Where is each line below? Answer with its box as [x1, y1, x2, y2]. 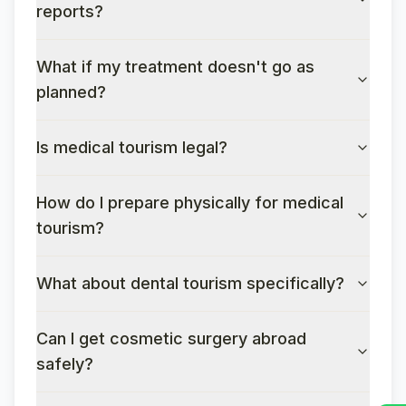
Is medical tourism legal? [36, 138, 227, 157]
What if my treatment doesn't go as [36, 57, 314, 76]
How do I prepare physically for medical [36, 193, 343, 212]
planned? [36, 82, 106, 101]
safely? [36, 354, 93, 373]
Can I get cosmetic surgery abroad [36, 329, 306, 348]
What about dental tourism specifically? [36, 274, 344, 293]
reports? [36, 2, 103, 21]
